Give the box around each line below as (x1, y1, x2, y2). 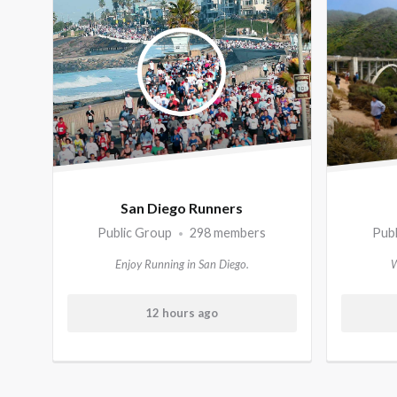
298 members (187, 225, 267, 240)
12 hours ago (145, 306, 219, 320)
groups (51, 20, 136, 52)
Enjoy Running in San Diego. (114, 257, 249, 271)
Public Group (97, 225, 175, 240)
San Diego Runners (121, 199, 244, 216)
